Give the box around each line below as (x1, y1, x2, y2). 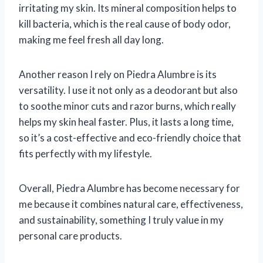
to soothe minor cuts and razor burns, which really (19, 99, 236, 112)
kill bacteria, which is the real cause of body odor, (19, 17, 231, 30)
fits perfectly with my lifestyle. (19, 147, 152, 160)
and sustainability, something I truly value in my (19, 213, 224, 226)
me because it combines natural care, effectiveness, (19, 197, 243, 210)
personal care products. (19, 229, 122, 242)
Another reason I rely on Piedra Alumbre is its (19, 68, 217, 80)
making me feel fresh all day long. (19, 33, 164, 46)
